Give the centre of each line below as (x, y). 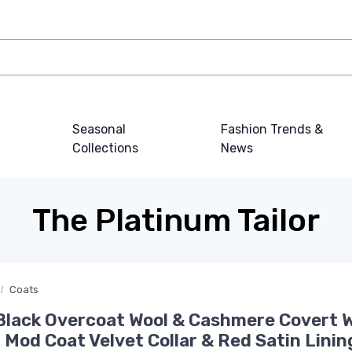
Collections (105, 148)
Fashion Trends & (271, 129)
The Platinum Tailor (176, 220)
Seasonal (99, 129)
